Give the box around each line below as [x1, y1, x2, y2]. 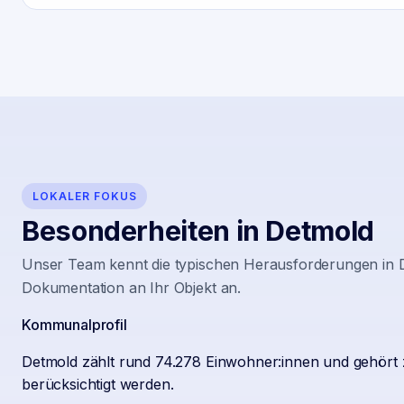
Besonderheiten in [22, 214, 266, 247]
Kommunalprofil [22, 315, 127, 334]
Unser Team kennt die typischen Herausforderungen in [22, 254, 399, 273]
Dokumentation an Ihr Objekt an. [22, 278, 242, 297]
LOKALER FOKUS [32, 188, 137, 203]
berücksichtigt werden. [22, 374, 174, 393]
